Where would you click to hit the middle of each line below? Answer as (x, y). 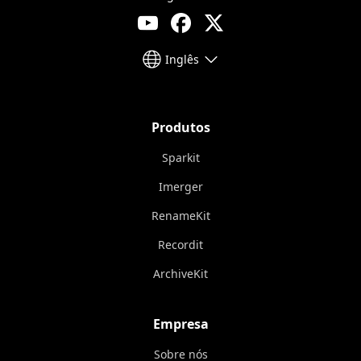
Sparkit (180, 158)
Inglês (182, 59)
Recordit (180, 245)
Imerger (180, 187)
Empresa (180, 324)
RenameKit (180, 216)
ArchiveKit (180, 274)
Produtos (180, 127)
